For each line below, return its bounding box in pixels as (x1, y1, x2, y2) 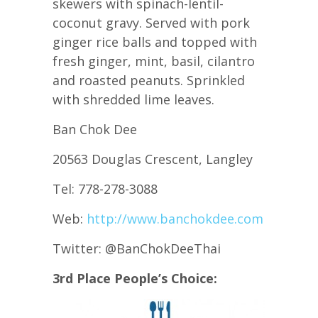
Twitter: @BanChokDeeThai (53, 239, 221, 257)
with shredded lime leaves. (53, 90, 214, 108)
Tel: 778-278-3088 (53, 180, 158, 197)
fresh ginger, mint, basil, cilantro (53, 52, 255, 70)
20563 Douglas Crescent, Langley (53, 150, 253, 168)
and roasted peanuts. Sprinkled (53, 71, 245, 89)
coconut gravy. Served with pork (53, 13, 250, 31)
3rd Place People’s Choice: (53, 269, 217, 287)
